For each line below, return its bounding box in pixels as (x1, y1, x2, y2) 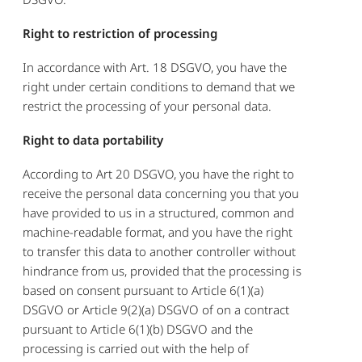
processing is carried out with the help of (23, 339, 250, 356)
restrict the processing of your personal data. (23, 97, 272, 114)
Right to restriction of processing (23, 24, 218, 41)
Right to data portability (23, 131, 164, 148)
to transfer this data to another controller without (23, 242, 297, 259)
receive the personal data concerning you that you (23, 184, 300, 201)
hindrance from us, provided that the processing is (23, 262, 302, 279)
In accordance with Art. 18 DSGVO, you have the (23, 58, 288, 75)
